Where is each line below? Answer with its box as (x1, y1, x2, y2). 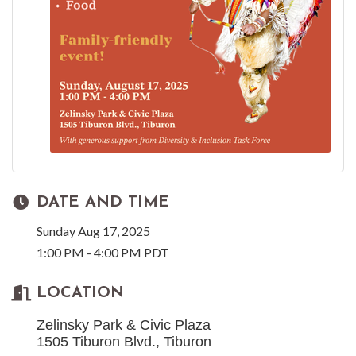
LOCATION (37, 285, 124, 302)
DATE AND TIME (37, 195, 169, 211)
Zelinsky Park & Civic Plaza (37, 317, 211, 334)
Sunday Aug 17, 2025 (37, 223, 150, 239)
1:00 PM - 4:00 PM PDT (37, 245, 169, 261)
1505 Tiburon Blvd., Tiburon (37, 334, 211, 350)
